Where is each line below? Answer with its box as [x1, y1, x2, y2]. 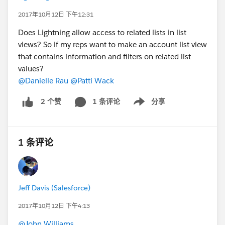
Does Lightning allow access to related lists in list [18, 28, 186, 37]
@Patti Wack [70, 76, 114, 85]
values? [18, 64, 44, 73]
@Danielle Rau [18, 76, 68, 85]
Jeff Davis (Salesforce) [18, 183, 90, 192]
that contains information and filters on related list [18, 52, 191, 61]
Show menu [125, 102, 166, 111]
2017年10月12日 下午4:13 [18, 201, 90, 210]
